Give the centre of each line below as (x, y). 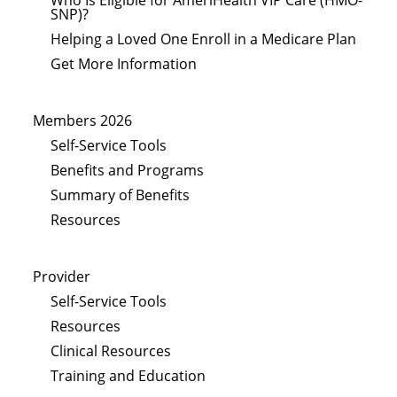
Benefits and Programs (128, 170)
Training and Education (128, 375)
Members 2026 (83, 120)
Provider (62, 276)
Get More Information (124, 63)
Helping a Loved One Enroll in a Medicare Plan (204, 39)
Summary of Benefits (121, 195)
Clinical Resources (111, 350)
